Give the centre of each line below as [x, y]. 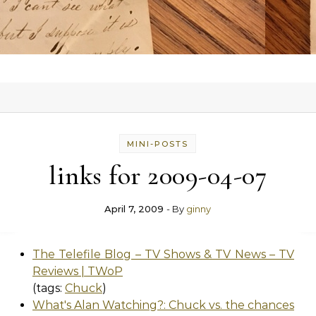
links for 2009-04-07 [158, 176]
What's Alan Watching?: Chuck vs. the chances [163, 305]
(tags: [49, 288]
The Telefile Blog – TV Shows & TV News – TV [163, 254]
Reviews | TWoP [78, 271]
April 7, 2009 [134, 209]
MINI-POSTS [158, 144]
